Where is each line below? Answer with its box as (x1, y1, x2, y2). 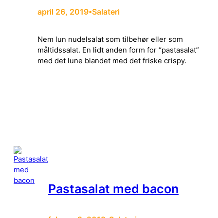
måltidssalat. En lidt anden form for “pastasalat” (37, 46, 199, 55)
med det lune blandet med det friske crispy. (37, 56, 186, 66)
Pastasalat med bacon (48, 182, 179, 197)
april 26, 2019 (37, 7, 89, 17)
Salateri (92, 7, 120, 17)
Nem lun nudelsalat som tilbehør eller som (37, 35, 183, 44)
